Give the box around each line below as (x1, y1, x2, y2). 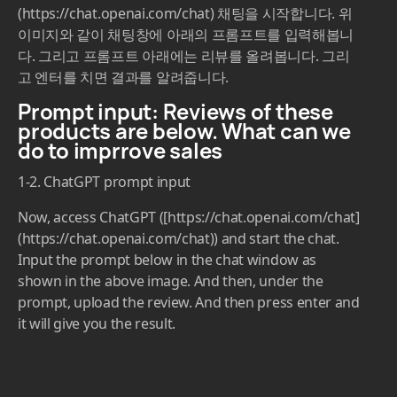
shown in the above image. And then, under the (18, 271, 323, 292)
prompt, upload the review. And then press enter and (18, 292, 360, 313)
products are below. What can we (18, 116, 351, 146)
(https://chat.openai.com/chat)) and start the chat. (18, 229, 339, 249)
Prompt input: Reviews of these (18, 97, 333, 127)
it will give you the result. (18, 314, 176, 334)
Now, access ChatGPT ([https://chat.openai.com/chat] (18, 207, 360, 228)
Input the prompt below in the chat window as (18, 250, 316, 270)
